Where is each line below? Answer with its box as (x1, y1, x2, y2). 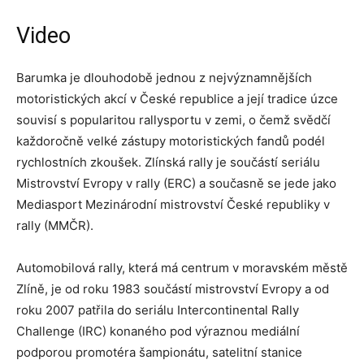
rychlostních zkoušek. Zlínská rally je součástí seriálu (16, 154, 320, 170)
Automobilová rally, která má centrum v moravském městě (16, 259, 348, 275)
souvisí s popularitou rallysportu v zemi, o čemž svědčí (16, 111, 331, 128)
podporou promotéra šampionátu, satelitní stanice (16, 344, 302, 360)
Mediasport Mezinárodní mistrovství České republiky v (16, 196, 330, 212)
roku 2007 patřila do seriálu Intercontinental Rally (16, 301, 299, 318)
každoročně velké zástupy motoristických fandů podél (16, 132, 325, 149)
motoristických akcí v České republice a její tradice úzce (16, 90, 338, 106)
